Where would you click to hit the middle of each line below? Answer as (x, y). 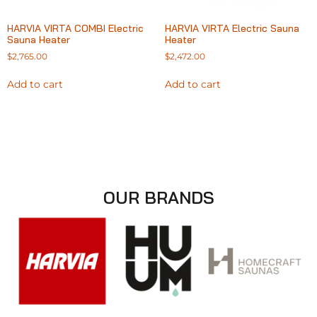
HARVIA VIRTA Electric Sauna (232, 29)
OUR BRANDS (158, 198)
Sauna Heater (39, 40)
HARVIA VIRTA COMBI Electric (75, 29)
